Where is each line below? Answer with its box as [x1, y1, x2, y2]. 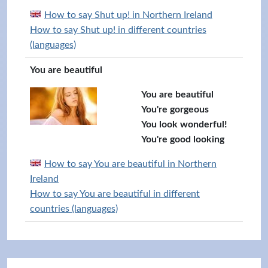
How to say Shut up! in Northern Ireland [44, 10, 212, 20]
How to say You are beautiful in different [30, 189, 200, 199]
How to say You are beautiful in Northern [44, 159, 217, 169]
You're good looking [141, 135, 224, 144]
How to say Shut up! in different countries [30, 25, 206, 35]
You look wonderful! [141, 120, 227, 129]
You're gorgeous [141, 105, 209, 114]
